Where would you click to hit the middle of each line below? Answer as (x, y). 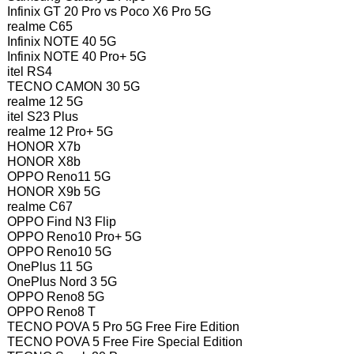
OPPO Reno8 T (51, 312)
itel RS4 (29, 72)
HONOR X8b (43, 162)
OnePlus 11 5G (49, 267)
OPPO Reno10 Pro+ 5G (74, 237)
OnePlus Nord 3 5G (62, 282)
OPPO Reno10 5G (59, 252)
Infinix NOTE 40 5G (61, 41)
